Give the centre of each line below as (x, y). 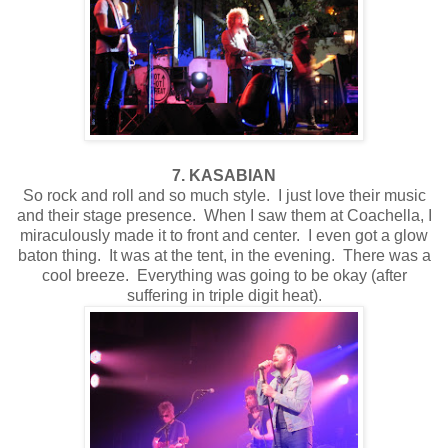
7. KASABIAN (224, 175)
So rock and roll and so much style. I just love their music (224, 195)
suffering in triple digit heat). (224, 295)
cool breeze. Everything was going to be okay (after (224, 275)
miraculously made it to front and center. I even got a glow (224, 235)
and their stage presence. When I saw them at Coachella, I (224, 215)
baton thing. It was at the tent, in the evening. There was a (224, 255)
